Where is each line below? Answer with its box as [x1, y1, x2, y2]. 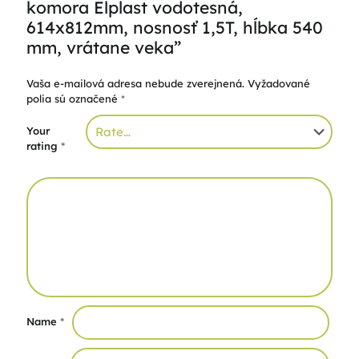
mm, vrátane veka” [26, 37, 181, 58]
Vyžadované [248, 77, 310, 90]
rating [26, 139, 61, 152]
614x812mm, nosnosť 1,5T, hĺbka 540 [26, 17, 323, 38]
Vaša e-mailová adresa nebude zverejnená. [26, 77, 244, 90]
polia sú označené [26, 92, 121, 105]
